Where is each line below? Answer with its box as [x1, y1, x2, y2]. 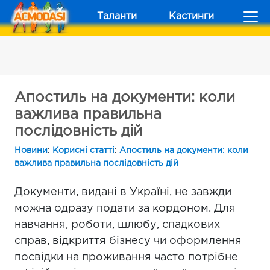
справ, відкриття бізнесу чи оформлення [14, 236, 242, 246]
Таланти [97, 12, 137, 21]
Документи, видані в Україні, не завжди [14, 187, 231, 197]
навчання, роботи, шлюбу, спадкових [14, 220, 220, 230]
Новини [14, 147, 48, 154]
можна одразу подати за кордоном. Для [14, 204, 236, 213]
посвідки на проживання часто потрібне [14, 253, 238, 262]
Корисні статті [52, 147, 115, 154]
